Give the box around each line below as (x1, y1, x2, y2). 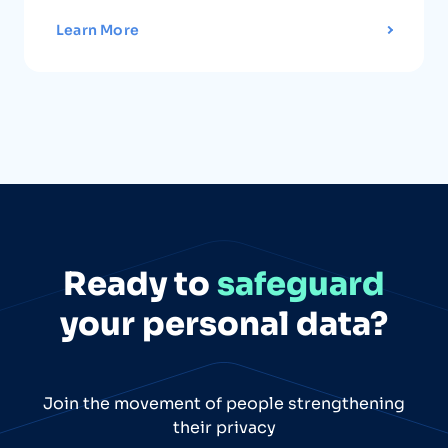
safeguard (217, 263, 385, 304)
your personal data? (60, 303, 388, 344)
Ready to (63, 263, 217, 304)
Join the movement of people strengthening (43, 392, 405, 414)
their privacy (172, 416, 276, 438)
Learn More (56, 20, 139, 39)
